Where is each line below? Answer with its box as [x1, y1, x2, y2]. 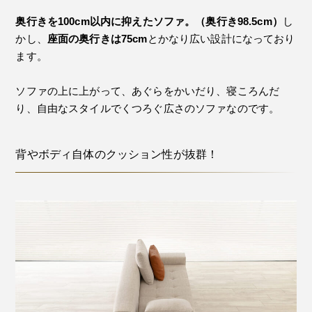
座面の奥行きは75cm [47, 33, 148, 45]
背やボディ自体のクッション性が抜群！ [15, 148, 219, 161]
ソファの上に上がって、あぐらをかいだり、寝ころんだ [15, 85, 280, 97]
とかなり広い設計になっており [147, 33, 295, 45]
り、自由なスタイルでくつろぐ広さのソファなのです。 [15, 102, 280, 115]
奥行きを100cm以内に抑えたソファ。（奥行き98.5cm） [15, 15, 283, 28]
